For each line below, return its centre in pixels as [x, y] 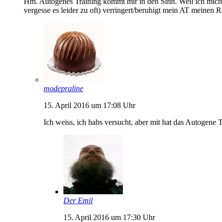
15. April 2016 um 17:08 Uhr [89, 105]
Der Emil [78, 200]
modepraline [63, 88]
